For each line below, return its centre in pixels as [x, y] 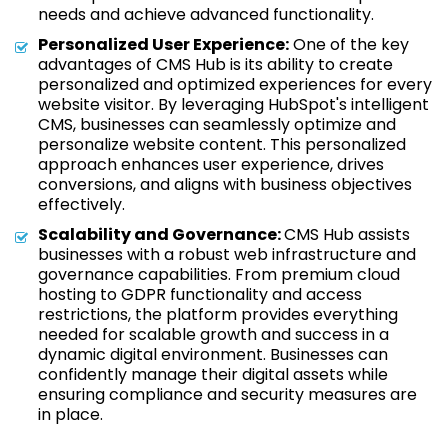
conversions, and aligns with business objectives [225, 184]
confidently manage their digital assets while [213, 374]
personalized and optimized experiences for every [235, 84]
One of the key [349, 44]
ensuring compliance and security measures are [227, 394]
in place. [70, 414]
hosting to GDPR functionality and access [200, 294]
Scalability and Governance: [161, 234]
